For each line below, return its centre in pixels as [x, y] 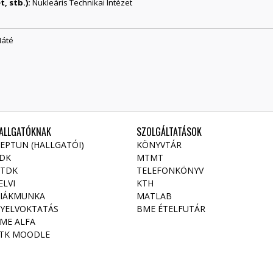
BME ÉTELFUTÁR [171, 208]
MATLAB [154, 196]
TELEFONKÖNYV [170, 170]
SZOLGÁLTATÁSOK [169, 131]
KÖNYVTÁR [159, 144]
